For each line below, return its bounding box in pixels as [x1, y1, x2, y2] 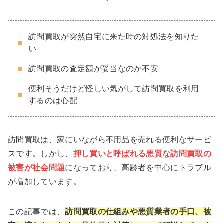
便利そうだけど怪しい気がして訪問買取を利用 [28, 84, 199, 93]
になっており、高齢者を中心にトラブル [65, 163, 212, 172]
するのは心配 [28, 96, 77, 105]
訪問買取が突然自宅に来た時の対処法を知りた [28, 32, 199, 41]
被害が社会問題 [8, 163, 65, 172]
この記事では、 [8, 207, 65, 216]
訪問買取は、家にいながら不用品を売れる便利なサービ [8, 135, 212, 144]
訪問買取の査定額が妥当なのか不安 [28, 64, 159, 73]
